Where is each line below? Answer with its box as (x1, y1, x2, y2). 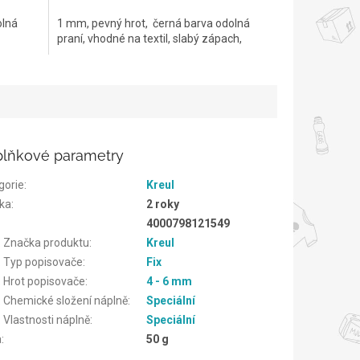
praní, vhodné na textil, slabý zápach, (56, 31, 242, 45)
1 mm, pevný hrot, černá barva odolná (56, 16, 250, 30)
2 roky (146, 197, 180, 211)
